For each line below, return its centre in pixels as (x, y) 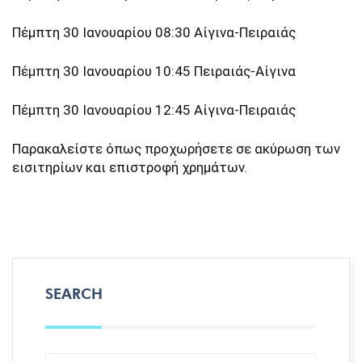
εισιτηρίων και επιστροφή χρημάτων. (130, 167)
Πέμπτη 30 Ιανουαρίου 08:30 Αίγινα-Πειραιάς (154, 32)
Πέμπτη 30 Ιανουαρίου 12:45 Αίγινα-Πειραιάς (154, 110)
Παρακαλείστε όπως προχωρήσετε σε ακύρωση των (176, 149)
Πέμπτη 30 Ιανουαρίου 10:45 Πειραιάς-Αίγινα (154, 71)
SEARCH (74, 294)
